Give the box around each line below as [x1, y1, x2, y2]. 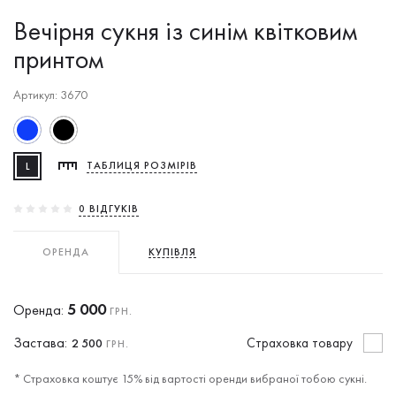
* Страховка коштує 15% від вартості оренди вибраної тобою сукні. [13, 369, 367, 386]
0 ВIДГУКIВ [79, 201, 139, 216]
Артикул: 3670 [13, 86, 88, 103]
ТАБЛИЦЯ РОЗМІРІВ [87, 158, 197, 173]
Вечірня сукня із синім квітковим [13, 13, 357, 48]
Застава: [13, 332, 67, 352]
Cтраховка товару [247, 333, 353, 352]
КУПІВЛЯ [148, 244, 196, 259]
